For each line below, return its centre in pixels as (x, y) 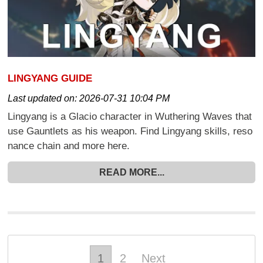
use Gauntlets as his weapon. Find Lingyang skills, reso (130, 131)
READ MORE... (131, 172)
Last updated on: (44, 98)
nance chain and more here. (69, 146)
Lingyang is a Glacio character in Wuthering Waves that (130, 117)
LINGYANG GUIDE (50, 78)
